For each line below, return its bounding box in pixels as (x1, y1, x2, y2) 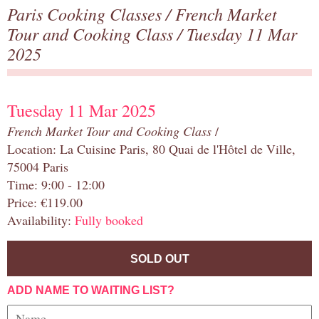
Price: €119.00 (7, 194, 83, 211)
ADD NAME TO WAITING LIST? (7, 284, 174, 297)
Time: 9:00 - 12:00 (7, 176, 105, 194)
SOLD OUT (130, 253, 189, 266)
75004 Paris (7, 158, 68, 176)
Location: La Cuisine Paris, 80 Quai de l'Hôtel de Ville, (7, 140, 296, 158)
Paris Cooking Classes (7, 2, 166, 26)
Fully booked (75, 211, 143, 229)
